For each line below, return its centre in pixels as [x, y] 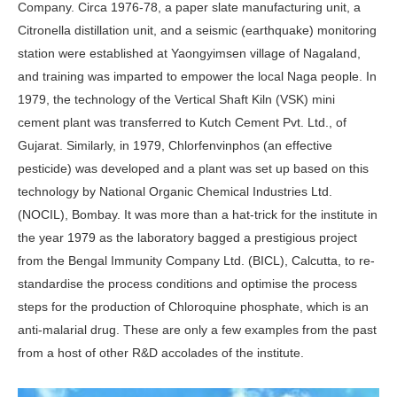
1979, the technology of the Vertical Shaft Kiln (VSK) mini [176, 100]
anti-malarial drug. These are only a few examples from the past [197, 330]
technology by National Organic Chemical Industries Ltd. [175, 192]
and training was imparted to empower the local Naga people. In [197, 77]
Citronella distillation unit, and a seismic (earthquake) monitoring [197, 31]
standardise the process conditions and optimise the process [187, 284]
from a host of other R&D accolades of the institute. [161, 353]
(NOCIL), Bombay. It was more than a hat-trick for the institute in [198, 215]
